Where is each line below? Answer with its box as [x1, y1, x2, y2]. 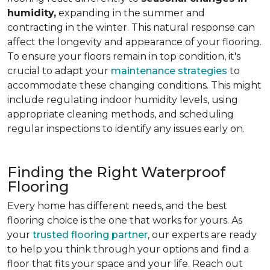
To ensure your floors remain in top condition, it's [7, 51, 240, 62]
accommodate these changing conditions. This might [7, 80, 262, 91]
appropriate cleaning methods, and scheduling [7, 108, 234, 120]
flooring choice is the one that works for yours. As [7, 215, 242, 226]
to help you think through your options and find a [7, 243, 249, 255]
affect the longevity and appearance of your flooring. [7, 36, 262, 48]
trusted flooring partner [33, 229, 148, 240]
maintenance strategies [111, 65, 227, 77]
